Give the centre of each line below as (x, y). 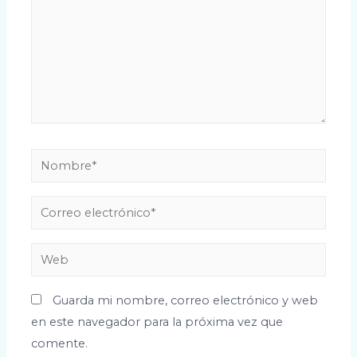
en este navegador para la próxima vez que (157, 322)
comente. (60, 344)
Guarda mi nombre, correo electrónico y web (186, 301)
